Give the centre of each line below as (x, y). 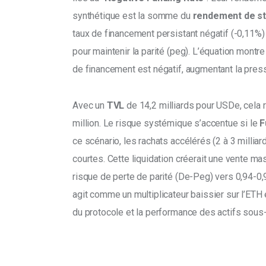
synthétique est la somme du (133, 15)
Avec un (90, 105)
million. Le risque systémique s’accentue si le (166, 123)
